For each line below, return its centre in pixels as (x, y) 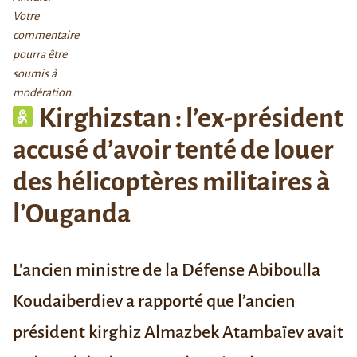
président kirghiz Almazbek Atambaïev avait (178, 332)
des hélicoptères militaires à (171, 181)
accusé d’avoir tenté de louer (173, 149)
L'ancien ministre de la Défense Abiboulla (167, 270)
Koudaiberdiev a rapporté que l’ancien (154, 301)
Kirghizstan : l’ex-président (192, 118)
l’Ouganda (72, 213)
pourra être (40, 54)
